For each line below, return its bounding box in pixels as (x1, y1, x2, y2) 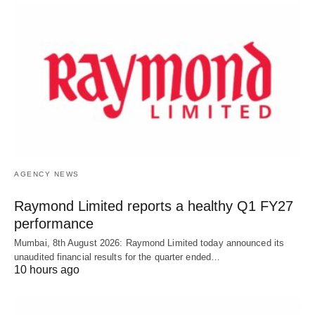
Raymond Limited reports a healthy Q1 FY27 (14, 198, 293, 214)
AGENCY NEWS (14, 169, 79, 178)
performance (14, 215, 94, 231)
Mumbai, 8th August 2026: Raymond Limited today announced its (14, 237, 285, 248)
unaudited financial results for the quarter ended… (14, 251, 221, 262)
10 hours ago (14, 263, 79, 276)
